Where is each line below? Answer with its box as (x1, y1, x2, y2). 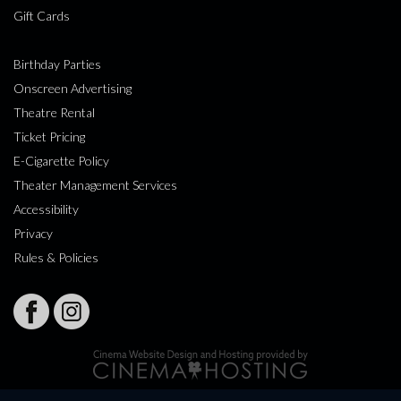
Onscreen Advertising (13, 80, 132, 96)
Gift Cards (13, 7, 70, 23)
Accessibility (13, 200, 79, 217)
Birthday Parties (13, 55, 101, 72)
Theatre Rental (13, 104, 95, 120)
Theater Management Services (13, 176, 177, 192)
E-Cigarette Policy (13, 152, 109, 168)
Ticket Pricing (13, 128, 85, 144)
